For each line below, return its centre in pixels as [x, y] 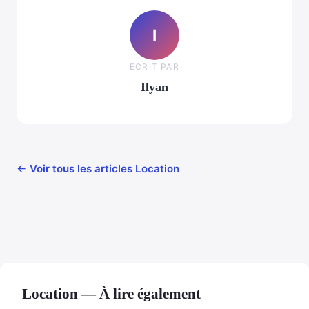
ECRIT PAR [154, 66]
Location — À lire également [111, 294]
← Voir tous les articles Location [98, 169]
